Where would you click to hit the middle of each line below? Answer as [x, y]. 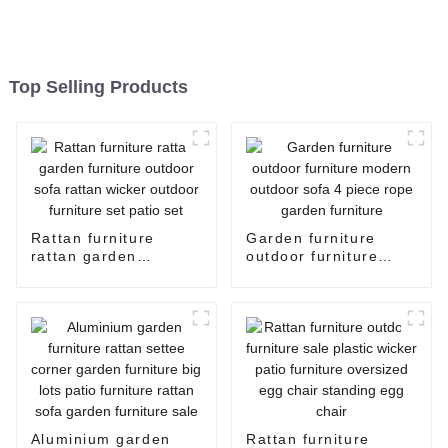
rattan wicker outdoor [114, 291]
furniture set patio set [115, 309]
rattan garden [83, 255]
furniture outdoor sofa [116, 273]
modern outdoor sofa [327, 273]
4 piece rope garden [324, 291]
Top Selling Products [98, 86]
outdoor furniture [312, 255]
